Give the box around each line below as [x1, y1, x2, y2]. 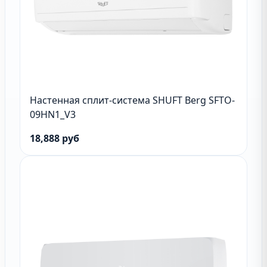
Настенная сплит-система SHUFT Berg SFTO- [30, 94, 235, 107]
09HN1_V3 [30, 108, 76, 121]
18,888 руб [30, 132, 79, 145]
